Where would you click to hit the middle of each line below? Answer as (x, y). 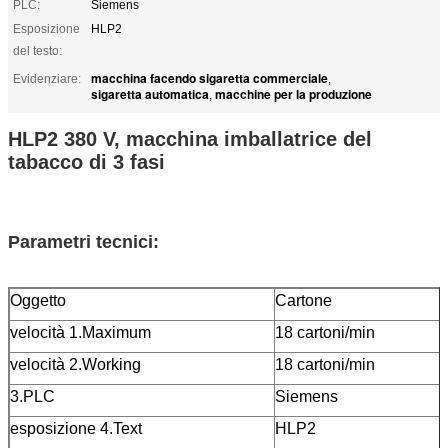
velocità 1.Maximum (80, 332)
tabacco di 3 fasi (86, 161)
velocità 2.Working (75, 364)
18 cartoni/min (325, 364)
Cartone (303, 300)
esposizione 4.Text (76, 428)
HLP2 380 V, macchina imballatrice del (190, 138)
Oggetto (38, 300)
